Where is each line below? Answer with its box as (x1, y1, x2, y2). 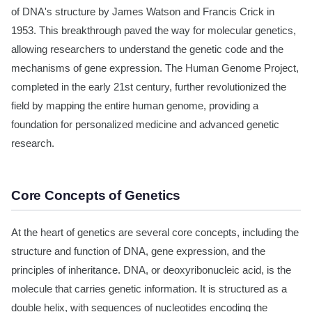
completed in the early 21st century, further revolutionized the (11, 81, 286, 93)
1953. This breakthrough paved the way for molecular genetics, (11, 25, 296, 36)
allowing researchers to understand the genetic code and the (11, 44, 283, 55)
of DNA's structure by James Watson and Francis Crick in (11, 6, 274, 17)
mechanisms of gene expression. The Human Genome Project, (11, 63, 299, 74)
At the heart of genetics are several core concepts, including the (11, 227, 299, 238)
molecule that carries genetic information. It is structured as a (11, 283, 287, 295)
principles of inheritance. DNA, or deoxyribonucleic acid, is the (11, 265, 291, 276)
